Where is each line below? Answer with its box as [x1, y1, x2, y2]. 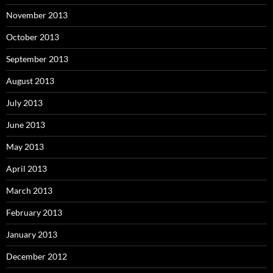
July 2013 [6, 97, 43, 108]
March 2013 [6, 185, 52, 196]
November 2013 [6, 9, 68, 20]
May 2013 [6, 141, 44, 152]
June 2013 [6, 119, 45, 130]
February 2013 [6, 207, 62, 218]
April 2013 [6, 163, 47, 174]
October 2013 [6, 31, 59, 42]
